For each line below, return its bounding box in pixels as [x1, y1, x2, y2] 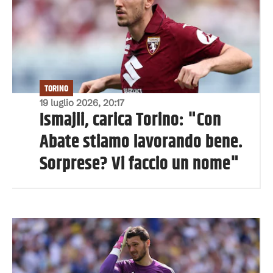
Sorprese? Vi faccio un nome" [40, 151, 239, 178]
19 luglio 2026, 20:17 [40, 97, 124, 108]
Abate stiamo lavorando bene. [40, 129, 243, 156]
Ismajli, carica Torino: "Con [40, 107, 221, 134]
